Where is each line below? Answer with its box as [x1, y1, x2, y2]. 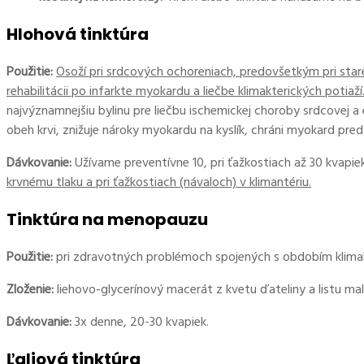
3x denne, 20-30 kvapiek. [71, 311, 209, 333]
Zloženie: [6, 279, 54, 301]
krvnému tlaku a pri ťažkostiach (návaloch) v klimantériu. [6, 171, 311, 193]
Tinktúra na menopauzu [6, 208, 208, 232]
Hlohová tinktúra [6, 23, 149, 46]
